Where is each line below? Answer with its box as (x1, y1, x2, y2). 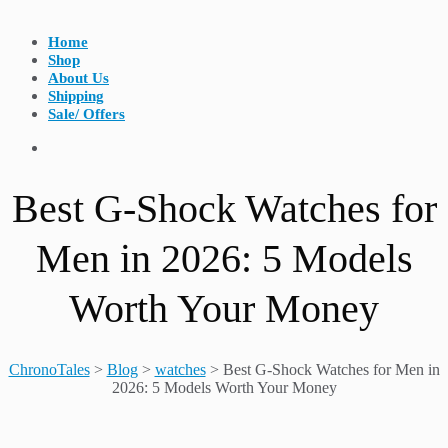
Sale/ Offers (48, 106, 125, 122)
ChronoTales (8, 360, 90, 378)
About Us (48, 70, 109, 86)
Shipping (48, 88, 104, 104)
